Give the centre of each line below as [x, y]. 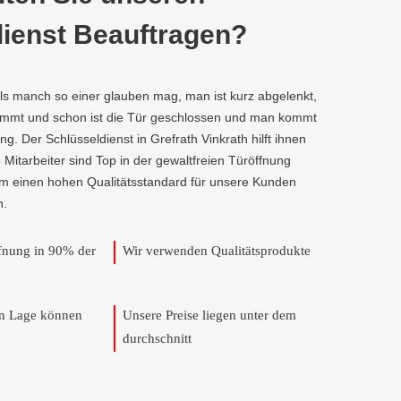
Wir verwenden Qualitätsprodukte [217, 251]
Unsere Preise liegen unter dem [209, 315]
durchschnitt [157, 338]
